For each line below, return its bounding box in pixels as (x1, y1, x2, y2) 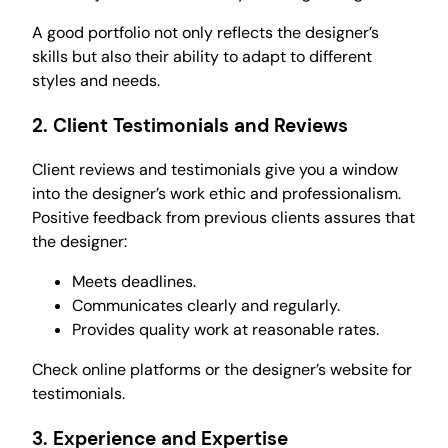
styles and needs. (32, 69, 160, 91)
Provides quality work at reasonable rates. (72, 319, 379, 341)
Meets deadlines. (72, 271, 196, 293)
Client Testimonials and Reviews (53, 112, 348, 138)
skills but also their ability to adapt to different (32, 45, 372, 67)
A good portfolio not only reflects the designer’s (32, 21, 379, 43)
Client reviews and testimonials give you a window (32, 159, 398, 181)
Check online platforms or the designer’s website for (32, 359, 412, 381)
